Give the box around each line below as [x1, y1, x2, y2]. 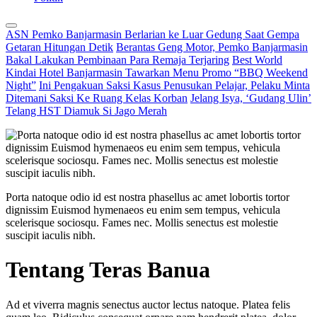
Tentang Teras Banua [6, 257, 210, 283]
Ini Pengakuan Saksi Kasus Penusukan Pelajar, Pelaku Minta [39, 79, 310, 91]
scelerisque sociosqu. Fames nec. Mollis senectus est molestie [6, 217, 278, 229]
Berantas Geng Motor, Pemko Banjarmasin [116, 41, 308, 53]
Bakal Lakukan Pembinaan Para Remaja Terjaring [6, 54, 229, 66]
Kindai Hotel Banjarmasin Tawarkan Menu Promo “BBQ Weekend [6, 67, 308, 79]
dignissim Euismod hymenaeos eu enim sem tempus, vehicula [6, 204, 280, 216]
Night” [6, 79, 36, 91]
